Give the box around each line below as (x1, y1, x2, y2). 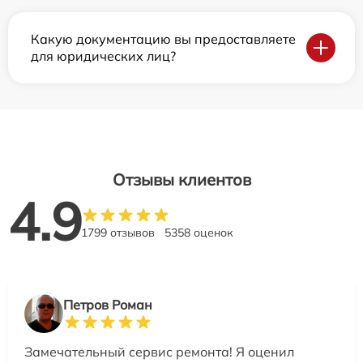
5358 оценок (164, 224, 233, 240)
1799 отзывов (81, 224, 155, 240)
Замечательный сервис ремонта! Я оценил (24, 343, 294, 360)
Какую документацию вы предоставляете (31, 30, 296, 47)
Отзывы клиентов (112, 169, 251, 190)
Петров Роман (63, 296, 152, 313)
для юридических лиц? (31, 47, 176, 64)
